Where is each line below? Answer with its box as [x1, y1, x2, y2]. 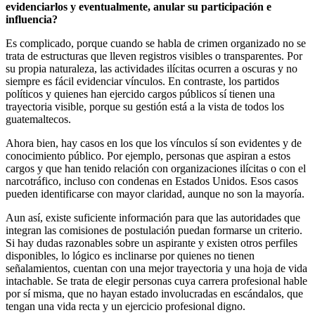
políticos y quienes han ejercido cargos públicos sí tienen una [6, 88, 275, 101]
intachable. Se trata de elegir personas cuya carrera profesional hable [6, 275, 307, 288]
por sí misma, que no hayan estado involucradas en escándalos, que [6, 288, 303, 300]
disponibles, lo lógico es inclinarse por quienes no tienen [6, 250, 255, 262]
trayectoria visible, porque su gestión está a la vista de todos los [6, 101, 284, 113]
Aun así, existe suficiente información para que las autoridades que [6, 212, 300, 224]
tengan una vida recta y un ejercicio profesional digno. [6, 300, 245, 313]
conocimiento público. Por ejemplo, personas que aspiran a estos [6, 150, 290, 162]
